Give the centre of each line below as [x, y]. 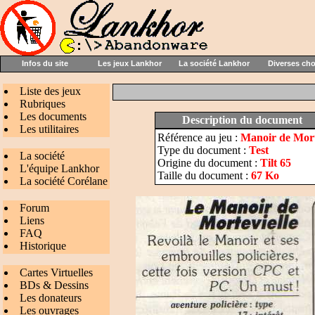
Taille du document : [204, 175]
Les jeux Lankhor [129, 63]
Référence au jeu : [199, 137]
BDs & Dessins [54, 285]
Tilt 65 [275, 163]
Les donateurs [51, 298]
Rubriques [43, 104]
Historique [43, 246]
